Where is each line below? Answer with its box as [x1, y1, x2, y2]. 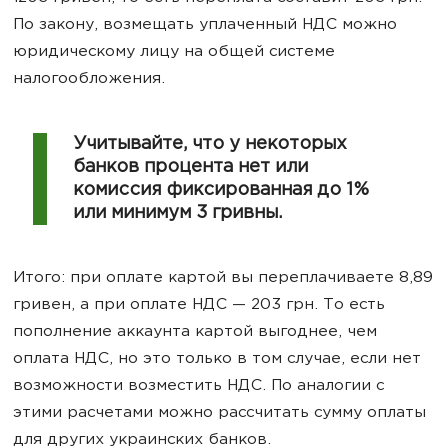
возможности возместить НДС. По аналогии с [13, 377, 384, 395]
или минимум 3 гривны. [73, 203, 282, 223]
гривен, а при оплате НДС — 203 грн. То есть [13, 296, 385, 314]
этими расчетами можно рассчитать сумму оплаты [13, 404, 426, 422]
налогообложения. [13, 70, 165, 88]
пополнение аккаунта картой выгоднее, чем [13, 323, 377, 341]
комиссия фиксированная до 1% [73, 180, 369, 200]
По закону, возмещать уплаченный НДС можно [13, 16, 397, 34]
